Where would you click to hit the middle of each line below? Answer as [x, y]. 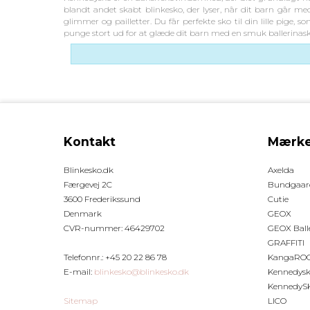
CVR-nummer [92, 228]
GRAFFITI [286, 242]
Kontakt [90, 141]
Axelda [281, 170]
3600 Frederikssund [102, 199]
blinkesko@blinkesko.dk [142, 271]
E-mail [77, 271]
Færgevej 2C [88, 184]
